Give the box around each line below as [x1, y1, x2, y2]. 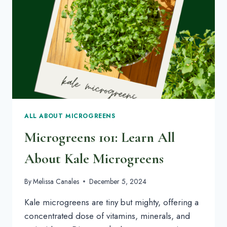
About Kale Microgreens [24, 150, 164, 168]
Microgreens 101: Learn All [24, 129, 175, 146]
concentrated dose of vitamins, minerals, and [24, 209, 190, 222]
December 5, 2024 [89, 176, 147, 186]
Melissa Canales [33, 176, 80, 186]
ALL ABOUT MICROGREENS [24, 111, 116, 121]
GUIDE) [68, 23, 96, 34]
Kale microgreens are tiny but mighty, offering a [24, 196, 199, 208]
